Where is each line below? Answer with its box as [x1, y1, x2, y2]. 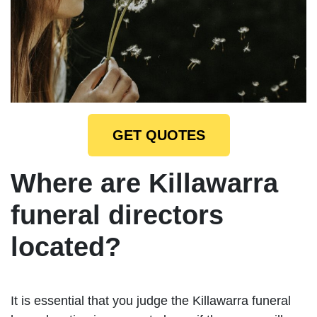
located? [11, 231, 121, 262]
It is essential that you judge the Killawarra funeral [11, 293, 291, 308]
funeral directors [11, 200, 224, 230]
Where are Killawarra [11, 168, 278, 198]
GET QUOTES [112, 127, 205, 143]
